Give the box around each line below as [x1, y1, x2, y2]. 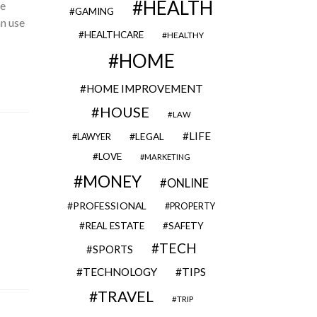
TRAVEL [98, 287, 154, 306]
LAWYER [76, 132, 111, 142]
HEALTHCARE [84, 29, 144, 40]
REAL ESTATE [84, 220, 144, 231]
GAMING [75, 6, 114, 17]
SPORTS [92, 243, 133, 255]
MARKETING [144, 152, 190, 161]
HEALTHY [167, 30, 204, 40]
